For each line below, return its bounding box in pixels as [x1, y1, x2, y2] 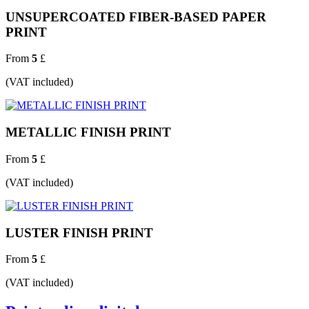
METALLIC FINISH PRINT [6, 125, 171, 140]
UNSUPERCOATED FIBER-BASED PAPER [6, 9, 266, 24]
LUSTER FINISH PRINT [6, 225, 153, 240]
